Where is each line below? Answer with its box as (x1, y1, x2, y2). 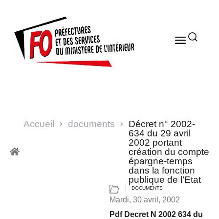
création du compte (129, 146, 209, 157)
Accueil (23, 118, 54, 129)
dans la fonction (129, 165, 195, 175)
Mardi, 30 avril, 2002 (109, 195, 180, 204)
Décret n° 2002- (129, 118, 195, 129)
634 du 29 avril (129, 128, 191, 138)
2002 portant (129, 137, 182, 148)
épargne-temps (129, 155, 193, 166)
